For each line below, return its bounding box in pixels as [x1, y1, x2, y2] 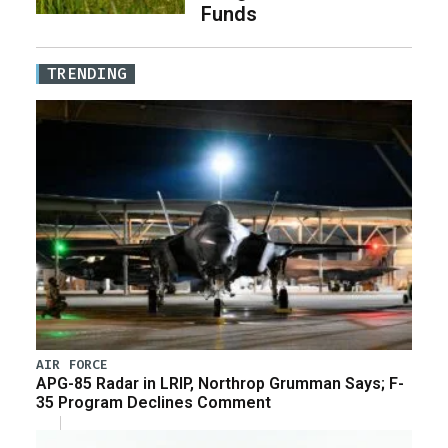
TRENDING [47, 62, 127, 84]
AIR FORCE [36, 356, 108, 374]
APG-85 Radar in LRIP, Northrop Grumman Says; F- [36, 374, 404, 394]
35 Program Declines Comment [36, 393, 271, 413]
